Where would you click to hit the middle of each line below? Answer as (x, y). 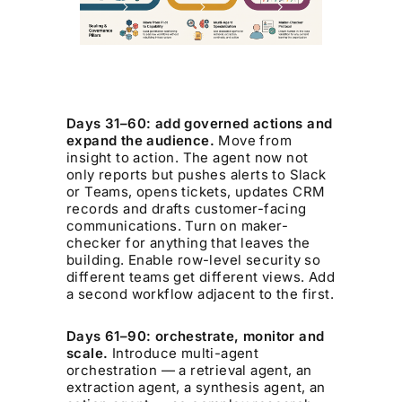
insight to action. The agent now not (188, 158)
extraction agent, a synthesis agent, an (196, 388)
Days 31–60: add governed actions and (200, 124)
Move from (253, 141)
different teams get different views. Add (201, 277)
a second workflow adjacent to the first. (201, 294)
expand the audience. (141, 141)
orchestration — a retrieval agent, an (189, 371)
